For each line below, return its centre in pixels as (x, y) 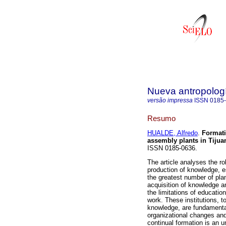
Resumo (161, 118)
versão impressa (170, 100)
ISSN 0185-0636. (172, 148)
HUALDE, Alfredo (173, 133)
